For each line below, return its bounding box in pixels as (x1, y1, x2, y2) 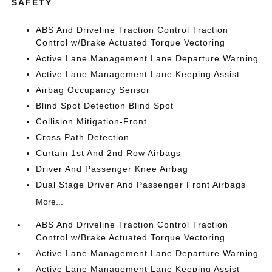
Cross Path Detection (36, 132, 130, 142)
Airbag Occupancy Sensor (36, 85, 151, 95)
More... (36, 197, 64, 206)
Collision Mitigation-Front (36, 117, 148, 126)
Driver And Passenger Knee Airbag (36, 164, 189, 174)
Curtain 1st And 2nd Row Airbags (36, 148, 182, 158)
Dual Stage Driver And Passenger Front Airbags (36, 180, 246, 189)
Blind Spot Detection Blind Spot (36, 101, 174, 110)
